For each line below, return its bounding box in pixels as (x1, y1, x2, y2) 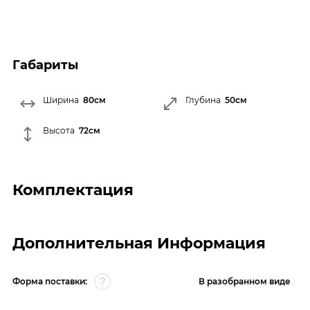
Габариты (12, 57, 78, 73)
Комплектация (12, 180, 134, 199)
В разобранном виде (199, 275, 291, 286)
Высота (43, 125, 75, 136)
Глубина (185, 94, 221, 105)
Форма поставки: (12, 275, 87, 286)
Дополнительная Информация (12, 233, 266, 253)
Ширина (43, 94, 79, 105)
